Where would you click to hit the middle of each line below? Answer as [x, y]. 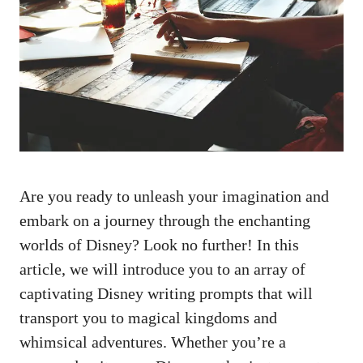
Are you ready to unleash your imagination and [174, 196]
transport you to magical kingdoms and [148, 318]
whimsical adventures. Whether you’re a [153, 342]
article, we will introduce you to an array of [162, 269]
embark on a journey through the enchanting [165, 221]
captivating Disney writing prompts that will [166, 294]
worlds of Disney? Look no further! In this [159, 245]
